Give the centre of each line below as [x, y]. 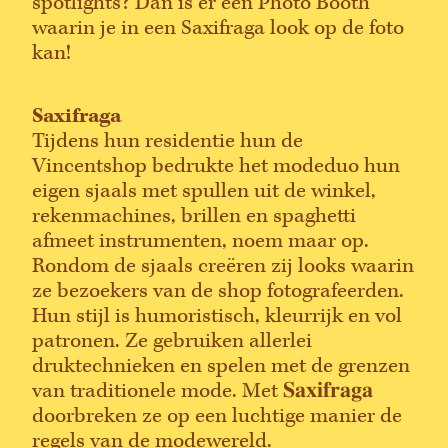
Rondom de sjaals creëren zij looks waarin [223, 266]
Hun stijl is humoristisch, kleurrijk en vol [217, 316]
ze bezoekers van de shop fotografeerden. [218, 291]
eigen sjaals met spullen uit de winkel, [204, 191]
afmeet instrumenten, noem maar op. [200, 241]
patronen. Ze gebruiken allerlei [172, 341]
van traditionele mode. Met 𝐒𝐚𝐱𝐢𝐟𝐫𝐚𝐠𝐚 [202, 391]
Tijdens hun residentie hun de [167, 141]
